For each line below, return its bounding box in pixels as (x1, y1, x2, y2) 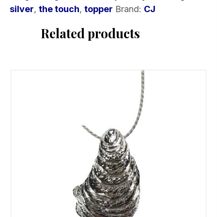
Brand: (115, 3, 144, 14)
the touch (39, 3, 79, 14)
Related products (41, 24, 140, 42)
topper (84, 3, 113, 14)
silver (10, 3, 34, 14)
